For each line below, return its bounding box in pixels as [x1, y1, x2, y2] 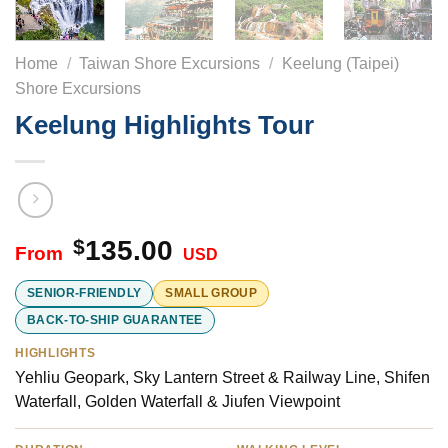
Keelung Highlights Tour [15, 111, 314, 140]
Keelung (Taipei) [281, 55, 399, 73]
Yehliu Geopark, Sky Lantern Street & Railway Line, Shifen [15, 368, 430, 386]
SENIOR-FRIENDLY [27, 285, 142, 300]
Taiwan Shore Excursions [79, 55, 261, 73]
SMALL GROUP [165, 285, 258, 300]
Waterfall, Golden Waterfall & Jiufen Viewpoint [15, 392, 340, 410]
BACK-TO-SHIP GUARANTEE [27, 312, 203, 327]
